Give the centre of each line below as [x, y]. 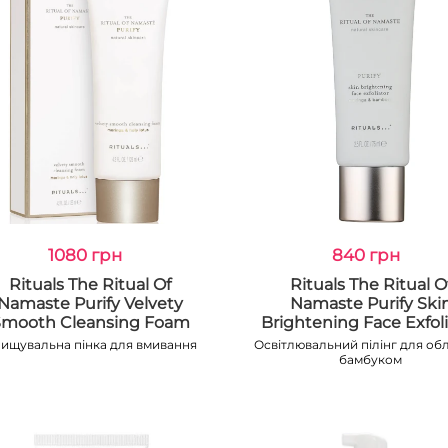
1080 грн [85, 255]
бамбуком [371, 359]
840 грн [365, 255]
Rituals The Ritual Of [90, 284]
